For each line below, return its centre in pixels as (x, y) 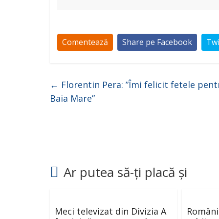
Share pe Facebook (157, 42)
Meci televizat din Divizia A (110, 211)
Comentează (85, 42)
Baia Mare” (72, 98)
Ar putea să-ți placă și (125, 172)
